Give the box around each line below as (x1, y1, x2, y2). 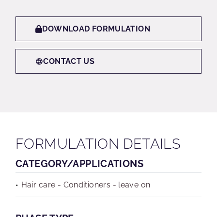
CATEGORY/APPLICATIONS (15, 158, 143, 170)
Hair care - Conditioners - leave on (21, 180, 151, 189)
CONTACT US (43, 57, 95, 66)
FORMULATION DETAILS (15, 136, 181, 152)
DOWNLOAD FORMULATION (42, 24, 150, 33)
